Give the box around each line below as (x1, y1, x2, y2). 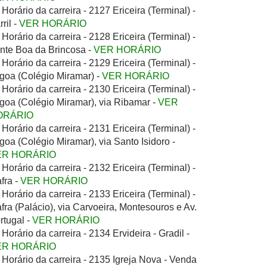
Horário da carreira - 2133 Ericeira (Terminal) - (2, 189, 195, 199)
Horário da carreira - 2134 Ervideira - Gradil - (2, 228, 190, 238)
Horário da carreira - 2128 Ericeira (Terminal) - (2, 32, 195, 42)
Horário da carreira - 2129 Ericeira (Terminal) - (2, 58, 195, 68)
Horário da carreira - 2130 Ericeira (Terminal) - (2, 84, 195, 94)
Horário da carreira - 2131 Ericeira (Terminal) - (2, 123, 195, 133)
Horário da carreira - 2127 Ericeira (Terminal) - (2, 5, 195, 15)
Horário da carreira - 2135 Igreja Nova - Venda (2, 254, 197, 265)
